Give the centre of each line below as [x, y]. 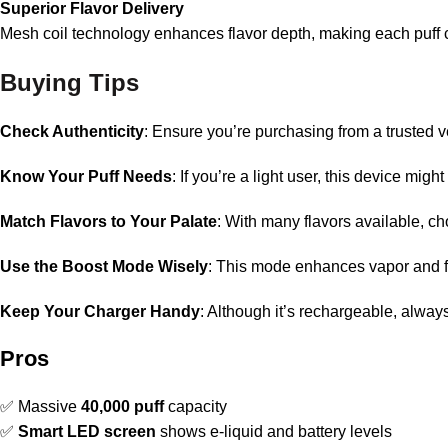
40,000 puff [122, 407]
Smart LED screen [87, 432]
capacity [195, 407]
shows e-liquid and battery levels [274, 432]
